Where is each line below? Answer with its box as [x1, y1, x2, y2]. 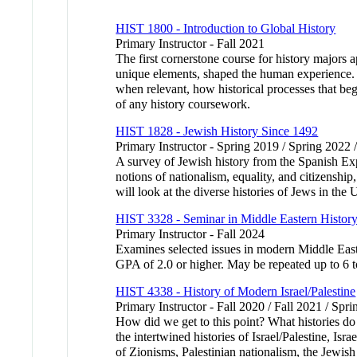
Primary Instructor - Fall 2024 [116, 226, 265, 241]
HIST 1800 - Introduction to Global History [116, 21, 336, 35]
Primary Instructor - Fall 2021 [116, 36, 265, 50]
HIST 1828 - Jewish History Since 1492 [116, 124, 319, 138]
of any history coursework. [116, 96, 251, 111]
